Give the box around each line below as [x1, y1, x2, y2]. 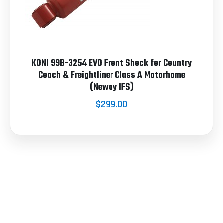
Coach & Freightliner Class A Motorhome [38, 68, 185, 83]
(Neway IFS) [89, 80, 134, 95]
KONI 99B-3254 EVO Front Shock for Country [31, 56, 192, 71]
